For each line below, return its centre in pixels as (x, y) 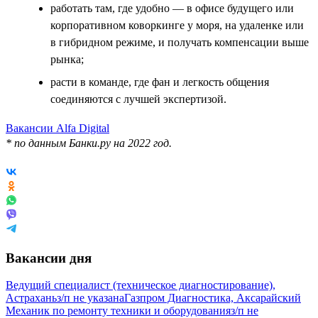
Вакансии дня (49, 258)
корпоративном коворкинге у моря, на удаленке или (177, 25)
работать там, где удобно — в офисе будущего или (172, 8)
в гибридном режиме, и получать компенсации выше (180, 42)
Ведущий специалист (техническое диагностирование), (141, 285)
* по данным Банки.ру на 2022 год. (89, 143)
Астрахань (31, 298)
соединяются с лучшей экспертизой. (138, 99)
